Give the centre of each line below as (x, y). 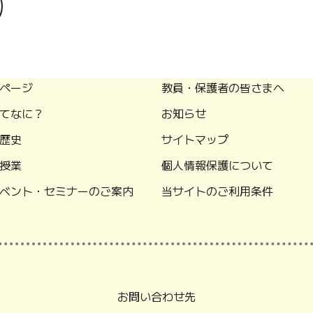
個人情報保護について (217, 165)
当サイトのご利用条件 (217, 190)
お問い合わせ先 (156, 296)
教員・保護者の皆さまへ (223, 87)
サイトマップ (195, 139)
